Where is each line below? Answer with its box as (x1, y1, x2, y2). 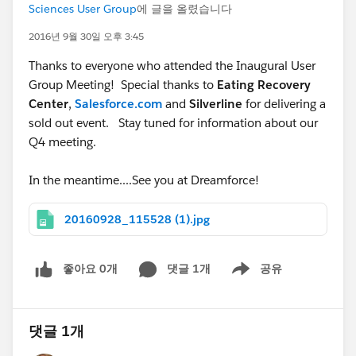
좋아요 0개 (63, 261, 118, 276)
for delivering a (242, 96, 326, 111)
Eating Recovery (217, 77, 311, 92)
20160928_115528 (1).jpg (64, 212, 210, 226)
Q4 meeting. (29, 134, 103, 149)
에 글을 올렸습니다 (137, 2, 232, 16)
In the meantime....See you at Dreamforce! (29, 172, 259, 188)
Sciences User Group (29, 2, 137, 16)
